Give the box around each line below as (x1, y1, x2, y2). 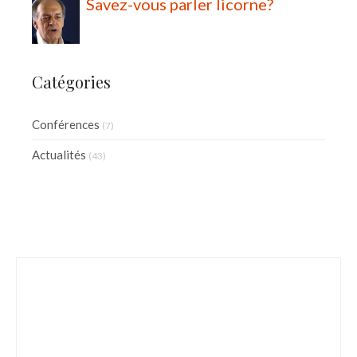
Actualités (32, 147, 86, 163)
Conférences (32, 117, 100, 132)
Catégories (32, 71, 111, 93)
